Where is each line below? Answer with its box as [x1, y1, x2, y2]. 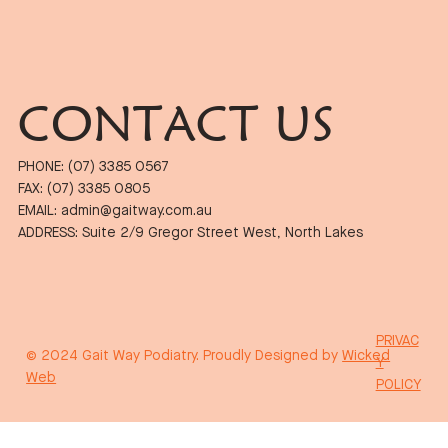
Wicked [342, 348, 391, 365]
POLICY [375, 376, 421, 393]
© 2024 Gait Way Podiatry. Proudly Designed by [26, 348, 343, 365]
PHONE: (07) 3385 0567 [17, 159, 169, 176]
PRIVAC [375, 332, 419, 349]
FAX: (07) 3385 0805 [17, 181, 150, 198]
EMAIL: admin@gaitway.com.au [17, 203, 212, 220]
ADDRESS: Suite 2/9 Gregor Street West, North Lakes [17, 225, 363, 242]
